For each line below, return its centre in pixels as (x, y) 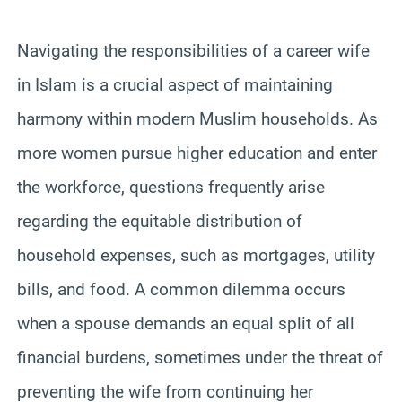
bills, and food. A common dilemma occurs (181, 289)
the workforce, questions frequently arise (171, 187)
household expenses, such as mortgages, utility (196, 255)
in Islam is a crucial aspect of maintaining (175, 84)
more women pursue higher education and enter (197, 153)
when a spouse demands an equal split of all (186, 323)
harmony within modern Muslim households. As (197, 118)
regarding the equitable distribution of (160, 221)
